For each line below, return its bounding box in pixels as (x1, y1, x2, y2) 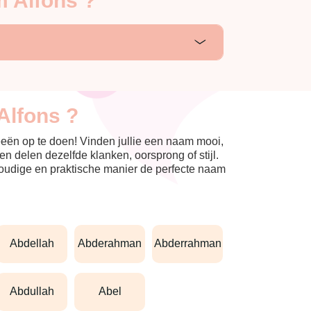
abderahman (85, 237, 142, 250)
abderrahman (161, 237, 221, 250)
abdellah (17, 237, 55, 250)
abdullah (17, 285, 55, 298)
